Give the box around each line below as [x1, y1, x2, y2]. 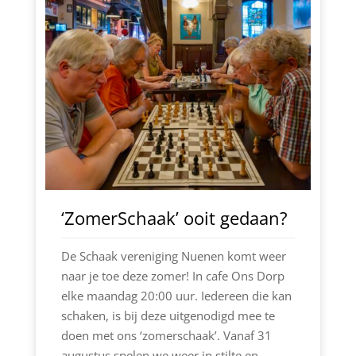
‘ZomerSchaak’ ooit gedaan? [60, 206, 288, 230]
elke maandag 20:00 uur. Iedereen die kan [60, 288, 292, 304]
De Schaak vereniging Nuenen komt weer [60, 248, 286, 265]
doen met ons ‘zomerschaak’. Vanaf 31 [60, 327, 272, 344]
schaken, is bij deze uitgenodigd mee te [60, 308, 275, 324]
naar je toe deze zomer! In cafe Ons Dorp [60, 268, 284, 284]
